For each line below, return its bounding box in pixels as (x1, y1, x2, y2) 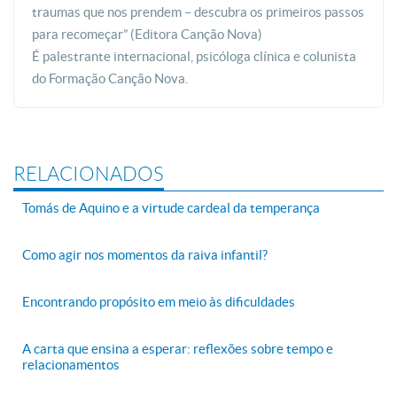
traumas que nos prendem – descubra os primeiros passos (32, 4, 364, 20)
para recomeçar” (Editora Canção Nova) (32, 27, 262, 43)
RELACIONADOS (13, 163, 164, 186)
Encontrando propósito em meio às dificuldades (22, 294, 295, 310)
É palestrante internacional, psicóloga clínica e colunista (32, 49, 356, 65)
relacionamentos (22, 357, 120, 373)
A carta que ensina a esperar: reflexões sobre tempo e (22, 341, 333, 357)
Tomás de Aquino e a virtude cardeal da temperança (22, 200, 320, 216)
